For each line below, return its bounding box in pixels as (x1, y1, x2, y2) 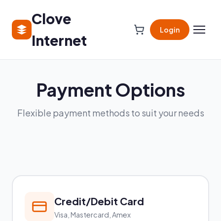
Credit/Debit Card (54, 194, 144, 207)
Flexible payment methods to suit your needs (17, 107, 204, 118)
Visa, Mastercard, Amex (54, 210, 131, 219)
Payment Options (36, 78, 185, 101)
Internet (31, 32, 87, 49)
